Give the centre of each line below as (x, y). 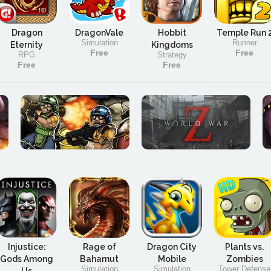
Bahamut (99, 259)
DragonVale (99, 33)
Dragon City (172, 247)
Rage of (99, 247)
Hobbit (172, 33)
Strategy (172, 55)
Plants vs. (244, 247)
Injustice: (27, 247)
